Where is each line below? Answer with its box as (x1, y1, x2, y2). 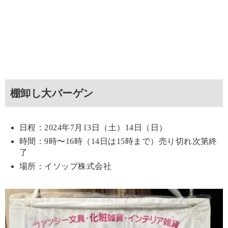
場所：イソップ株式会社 (19, 162, 112, 171)
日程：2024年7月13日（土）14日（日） (19, 123, 167, 132)
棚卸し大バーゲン (10, 88, 94, 99)
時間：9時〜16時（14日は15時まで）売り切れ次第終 (19, 137, 217, 146)
